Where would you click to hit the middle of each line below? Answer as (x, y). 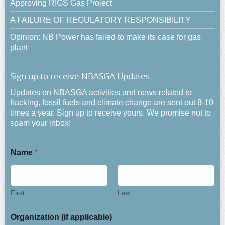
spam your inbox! (40, 123)
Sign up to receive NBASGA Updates (80, 76)
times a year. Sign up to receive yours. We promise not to (110, 113)
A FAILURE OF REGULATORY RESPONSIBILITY (100, 20)
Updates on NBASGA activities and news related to (101, 93)
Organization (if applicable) (61, 217)
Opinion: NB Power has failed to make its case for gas (105, 37)
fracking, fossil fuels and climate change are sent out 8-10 (112, 103)
